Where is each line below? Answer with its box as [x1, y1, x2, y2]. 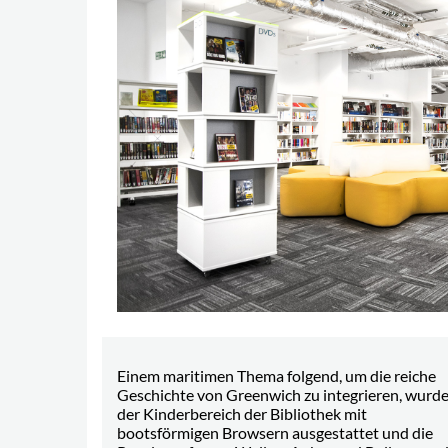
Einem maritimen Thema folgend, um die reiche [117, 366, 436, 386]
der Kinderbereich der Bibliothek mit [117, 404, 367, 424]
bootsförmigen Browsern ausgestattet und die [117, 423, 433, 443]
